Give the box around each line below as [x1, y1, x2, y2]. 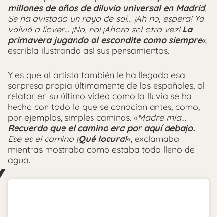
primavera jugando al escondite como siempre [8, 34, 202, 46]
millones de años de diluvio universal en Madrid [8, 2, 205, 14]
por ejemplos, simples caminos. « [8, 112, 138, 124]
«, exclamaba [127, 133, 179, 145]
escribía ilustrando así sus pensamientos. [8, 45, 169, 57]
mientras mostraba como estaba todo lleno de [8, 144, 195, 155]
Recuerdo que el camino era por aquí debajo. [8, 123, 195, 134]
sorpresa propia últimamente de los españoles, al [8, 80, 204, 92]
